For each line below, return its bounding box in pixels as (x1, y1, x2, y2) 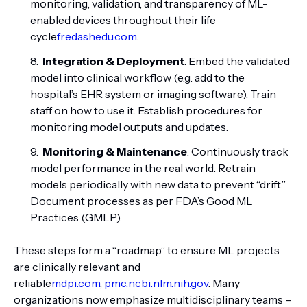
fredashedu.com (57, 29, 136, 43)
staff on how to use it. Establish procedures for (30, 103, 262, 117)
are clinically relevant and (14, 260, 140, 273)
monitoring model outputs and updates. (30, 120, 228, 134)
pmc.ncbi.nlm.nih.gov (104, 276, 208, 290)
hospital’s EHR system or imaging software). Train (30, 87, 276, 101)
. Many (208, 276, 240, 290)
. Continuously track (187, 145, 288, 158)
